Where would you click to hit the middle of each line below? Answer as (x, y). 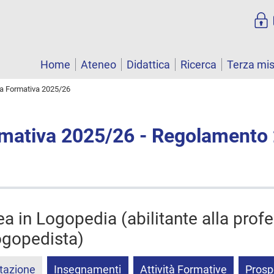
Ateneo (98, 65)
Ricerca (198, 65)
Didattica (148, 65)
